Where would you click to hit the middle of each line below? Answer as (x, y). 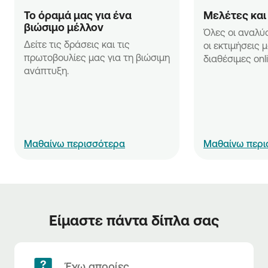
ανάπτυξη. (46, 71)
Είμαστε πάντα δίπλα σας (134, 220)
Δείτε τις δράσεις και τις (77, 44)
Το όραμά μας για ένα (78, 15)
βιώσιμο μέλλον (65, 27)
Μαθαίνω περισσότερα (74, 144)
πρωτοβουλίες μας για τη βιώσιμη (97, 57)
